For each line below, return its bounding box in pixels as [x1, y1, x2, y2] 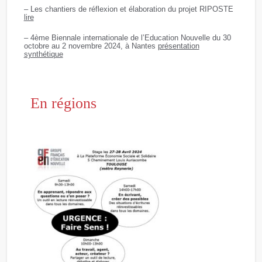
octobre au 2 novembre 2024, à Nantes [23, 42, 158, 51]
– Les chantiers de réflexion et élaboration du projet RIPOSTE [23, 5, 233, 14]
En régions [30, 95, 96, 112]
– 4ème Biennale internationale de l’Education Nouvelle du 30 [23, 33, 231, 43]
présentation [157, 42, 199, 51]
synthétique [23, 50, 63, 59]
